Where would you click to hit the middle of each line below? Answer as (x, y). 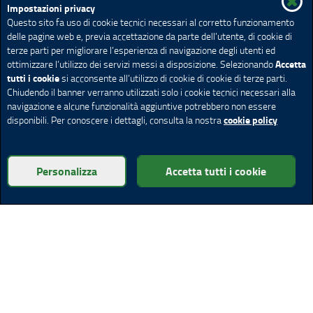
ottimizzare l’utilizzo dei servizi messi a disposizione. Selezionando (141, 64)
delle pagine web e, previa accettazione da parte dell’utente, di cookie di (150, 36)
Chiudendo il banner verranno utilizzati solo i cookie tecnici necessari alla (151, 92)
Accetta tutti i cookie (216, 171)
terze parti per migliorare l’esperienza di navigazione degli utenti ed (141, 50)
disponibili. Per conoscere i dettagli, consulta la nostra (115, 120)
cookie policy (250, 120)
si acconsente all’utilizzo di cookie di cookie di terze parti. (173, 78)
